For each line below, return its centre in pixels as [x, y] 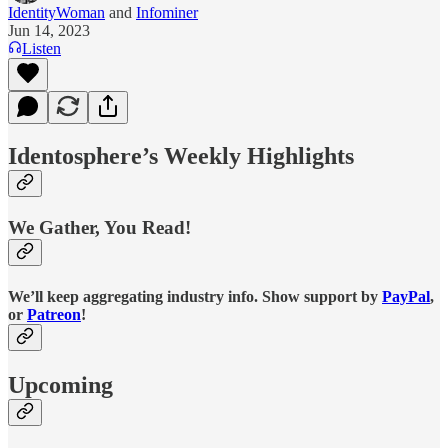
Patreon [54, 314]
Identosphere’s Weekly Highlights [181, 156]
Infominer [167, 12]
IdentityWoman [56, 12]
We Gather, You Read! [99, 228]
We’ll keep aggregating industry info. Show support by [195, 296]
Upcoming [60, 384]
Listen [41, 48]
